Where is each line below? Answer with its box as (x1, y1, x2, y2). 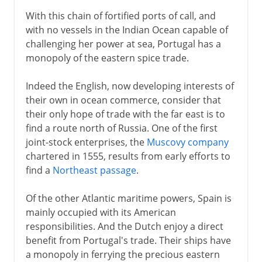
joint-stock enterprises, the (25, 135, 147, 149)
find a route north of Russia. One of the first (25, 121, 218, 135)
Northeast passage (52, 163, 136, 177)
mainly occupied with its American (25, 205, 176, 219)
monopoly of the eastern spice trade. (25, 51, 189, 64)
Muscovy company (146, 135, 229, 149)
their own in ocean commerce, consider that (25, 93, 221, 106)
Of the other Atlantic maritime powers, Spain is (25, 191, 232, 205)
